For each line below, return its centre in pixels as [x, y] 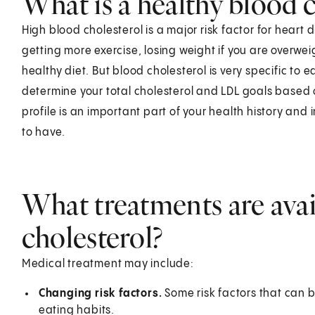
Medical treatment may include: [108, 264]
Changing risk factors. [102, 293]
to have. [44, 132]
